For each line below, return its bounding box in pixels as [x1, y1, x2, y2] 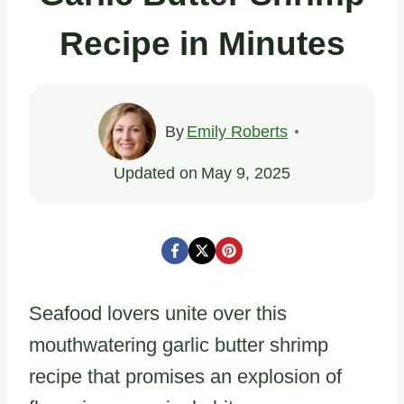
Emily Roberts [187, 122, 289, 141]
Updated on [114, 163, 198, 182]
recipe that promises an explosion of [29, 364, 342, 388]
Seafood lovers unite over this [29, 301, 287, 325]
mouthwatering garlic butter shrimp [29, 333, 328, 356]
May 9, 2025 [200, 163, 290, 182]
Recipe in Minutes [59, 25, 345, 62]
